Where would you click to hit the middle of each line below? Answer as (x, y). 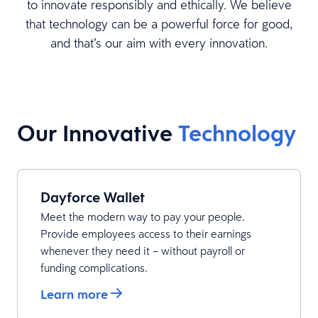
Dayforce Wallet (93, 197)
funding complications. (94, 268)
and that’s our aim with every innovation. (159, 43)
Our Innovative (98, 133)
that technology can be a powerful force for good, (159, 24)
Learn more (74, 294)
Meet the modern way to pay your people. (143, 216)
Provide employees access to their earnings (146, 234)
